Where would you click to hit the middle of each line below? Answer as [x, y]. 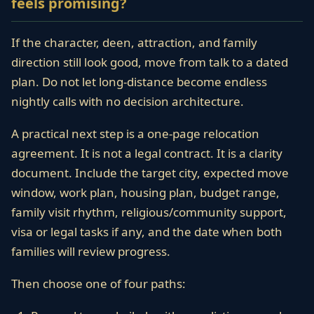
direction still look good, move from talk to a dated [150, 62]
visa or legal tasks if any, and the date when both [147, 232]
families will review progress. [91, 251]
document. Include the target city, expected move [150, 173]
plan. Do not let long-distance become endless [139, 82]
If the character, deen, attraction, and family [134, 42]
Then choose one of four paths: [98, 284]
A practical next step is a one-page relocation [135, 134]
